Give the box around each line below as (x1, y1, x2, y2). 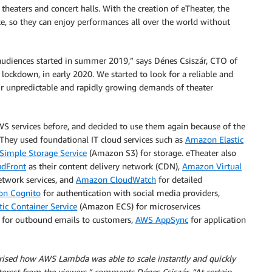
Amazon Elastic (185, 134, 243, 144)
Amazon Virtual (182, 161, 242, 171)
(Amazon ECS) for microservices (77, 201, 200, 211)
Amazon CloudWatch (76, 174, 156, 185)
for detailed (156, 174, 202, 185)
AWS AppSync (135, 214, 188, 225)
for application (188, 214, 246, 225)
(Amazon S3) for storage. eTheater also (87, 148, 236, 158)
